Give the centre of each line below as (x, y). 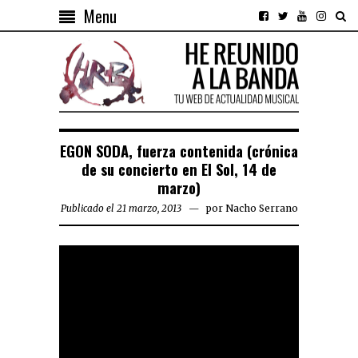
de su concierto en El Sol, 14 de (179, 169)
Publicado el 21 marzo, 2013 (121, 209)
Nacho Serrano (261, 209)
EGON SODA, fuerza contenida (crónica (179, 151)
